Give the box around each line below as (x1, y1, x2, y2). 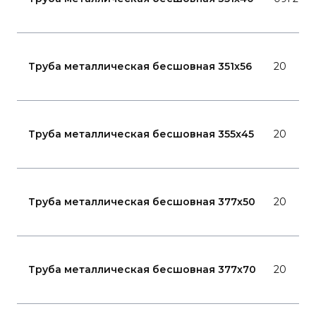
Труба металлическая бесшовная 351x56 (28, 60, 252, 73)
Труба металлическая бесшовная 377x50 (28, 195, 255, 208)
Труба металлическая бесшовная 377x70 (28, 263, 256, 276)
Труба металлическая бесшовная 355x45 (28, 128, 254, 140)
